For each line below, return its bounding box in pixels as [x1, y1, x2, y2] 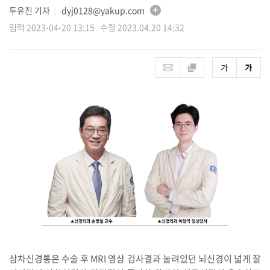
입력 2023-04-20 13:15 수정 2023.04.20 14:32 [8, 20, 184, 33]
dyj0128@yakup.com [61, 4, 145, 16]
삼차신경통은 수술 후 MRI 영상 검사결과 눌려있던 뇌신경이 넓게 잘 [8, 252, 262, 266]
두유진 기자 [8, 4, 52, 16]
